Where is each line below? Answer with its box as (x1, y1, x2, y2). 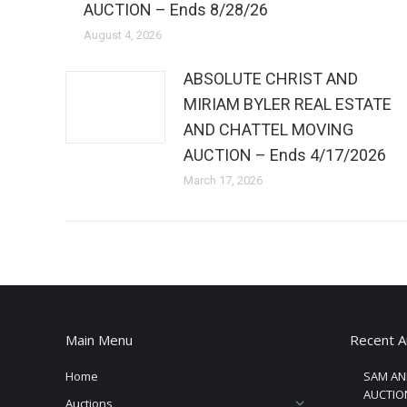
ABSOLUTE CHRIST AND (184, 69, 358, 88)
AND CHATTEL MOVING (184, 120, 353, 139)
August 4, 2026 (84, 28, 162, 42)
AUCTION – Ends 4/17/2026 (184, 145, 386, 164)
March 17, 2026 (184, 174, 263, 187)
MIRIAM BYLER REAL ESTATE (184, 94, 392, 114)
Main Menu (65, 331, 133, 349)
